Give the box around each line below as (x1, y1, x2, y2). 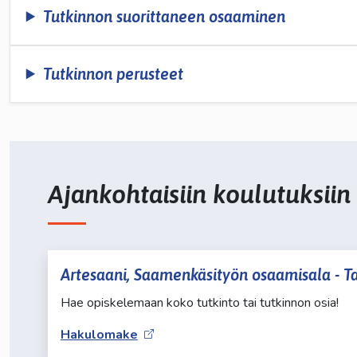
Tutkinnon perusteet (43, 64, 184, 83)
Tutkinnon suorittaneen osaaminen (43, 6, 286, 25)
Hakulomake (60, 325, 138, 343)
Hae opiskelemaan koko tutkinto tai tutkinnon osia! (60, 293, 339, 312)
